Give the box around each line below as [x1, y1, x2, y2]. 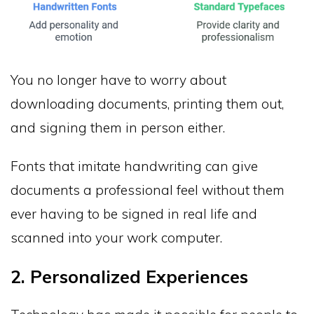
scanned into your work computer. [11, 229, 222, 247]
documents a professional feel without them [11, 182, 285, 199]
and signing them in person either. [11, 119, 225, 137]
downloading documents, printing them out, [11, 95, 284, 113]
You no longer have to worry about [11, 71, 226, 89]
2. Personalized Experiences [11, 266, 248, 288]
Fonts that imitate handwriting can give [11, 158, 258, 175]
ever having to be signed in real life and [11, 205, 257, 223]
